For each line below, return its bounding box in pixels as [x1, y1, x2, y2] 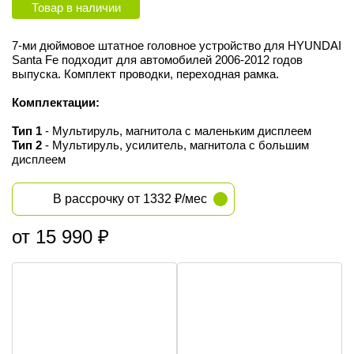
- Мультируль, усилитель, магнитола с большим [42, 138, 309, 152]
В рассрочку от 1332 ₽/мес [53, 192, 207, 205]
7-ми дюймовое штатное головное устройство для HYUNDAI [12, 39, 341, 52]
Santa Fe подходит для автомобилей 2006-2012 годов [12, 53, 303, 66]
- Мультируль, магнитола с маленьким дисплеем [42, 124, 311, 137]
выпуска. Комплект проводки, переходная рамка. [12, 67, 279, 81]
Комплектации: [12, 96, 100, 109]
